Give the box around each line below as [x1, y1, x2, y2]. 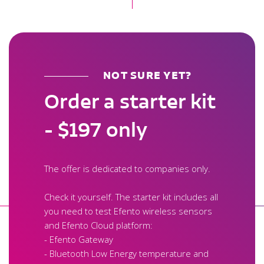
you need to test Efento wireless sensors [44, 204, 212, 217]
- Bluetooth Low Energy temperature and [44, 247, 209, 259]
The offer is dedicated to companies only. [44, 162, 210, 174]
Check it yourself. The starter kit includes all [44, 190, 218, 203]
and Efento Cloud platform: [44, 219, 153, 231]
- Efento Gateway [44, 233, 113, 245]
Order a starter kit [44, 89, 216, 113]
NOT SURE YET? [103, 68, 192, 81]
